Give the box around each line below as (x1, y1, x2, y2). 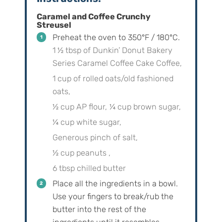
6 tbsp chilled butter (52, 164, 126, 173)
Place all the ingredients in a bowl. (52, 179, 178, 189)
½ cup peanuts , (52, 148, 111, 158)
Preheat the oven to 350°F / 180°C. (52, 33, 180, 43)
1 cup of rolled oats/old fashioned (52, 74, 173, 84)
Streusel (36, 20, 71, 30)
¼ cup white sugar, (52, 117, 121, 127)
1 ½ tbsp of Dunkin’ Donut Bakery (52, 46, 172, 55)
